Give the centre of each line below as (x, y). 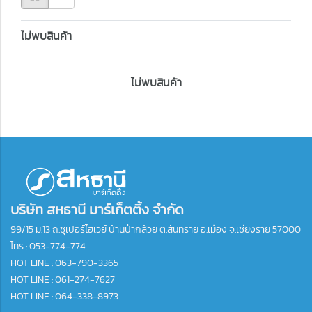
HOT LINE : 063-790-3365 (64, 263)
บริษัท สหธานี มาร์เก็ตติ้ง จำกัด (97, 210)
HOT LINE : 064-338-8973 (64, 296)
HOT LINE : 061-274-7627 (63, 280)
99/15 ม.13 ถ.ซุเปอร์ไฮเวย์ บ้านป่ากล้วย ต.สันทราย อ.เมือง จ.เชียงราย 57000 (156, 229)
